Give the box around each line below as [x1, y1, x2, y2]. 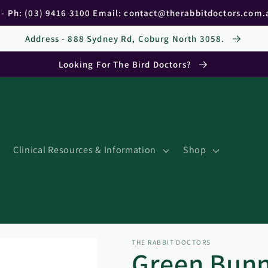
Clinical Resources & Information [13, 144, 157, 157]
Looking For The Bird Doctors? [58, 58, 194, 70]
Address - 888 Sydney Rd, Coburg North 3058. [25, 32, 227, 44]
